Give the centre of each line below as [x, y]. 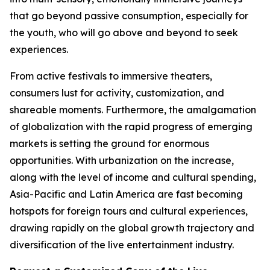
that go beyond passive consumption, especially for [129, 16]
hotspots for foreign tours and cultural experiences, [129, 211]
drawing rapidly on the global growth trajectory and [132, 228]
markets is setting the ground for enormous [109, 144]
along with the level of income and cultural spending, [133, 177]
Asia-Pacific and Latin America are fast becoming [126, 194]
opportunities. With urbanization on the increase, [122, 161]
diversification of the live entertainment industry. [122, 245]
